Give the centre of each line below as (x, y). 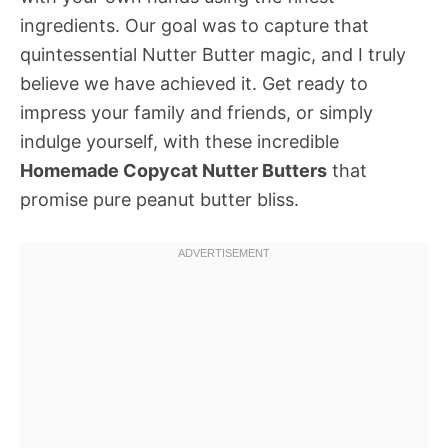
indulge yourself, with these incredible (179, 141)
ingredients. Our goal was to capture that (194, 25)
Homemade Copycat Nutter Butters (173, 170)
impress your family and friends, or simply (196, 112)
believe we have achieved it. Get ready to (194, 83)
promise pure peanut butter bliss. (159, 199)
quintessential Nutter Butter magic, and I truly (213, 54)
